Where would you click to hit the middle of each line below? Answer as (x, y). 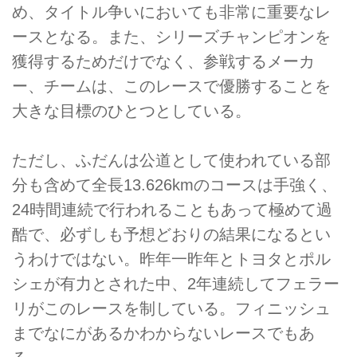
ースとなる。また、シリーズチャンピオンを (171, 37)
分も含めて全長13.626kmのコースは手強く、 (175, 185)
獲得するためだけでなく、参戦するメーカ (163, 62)
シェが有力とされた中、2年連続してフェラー (176, 284)
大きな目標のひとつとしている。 (131, 111)
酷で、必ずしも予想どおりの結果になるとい (171, 235)
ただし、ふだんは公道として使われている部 (171, 161)
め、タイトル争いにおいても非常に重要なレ (171, 12)
